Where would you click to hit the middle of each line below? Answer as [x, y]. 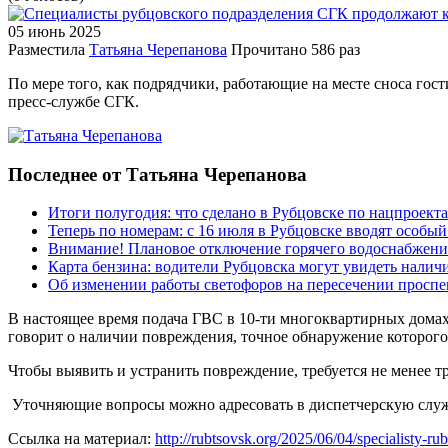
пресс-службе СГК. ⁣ [75, 101]
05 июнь [36, 31]
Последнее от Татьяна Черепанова [157, 174]
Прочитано [269, 49]
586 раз [335, 49]
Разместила [46, 49]
